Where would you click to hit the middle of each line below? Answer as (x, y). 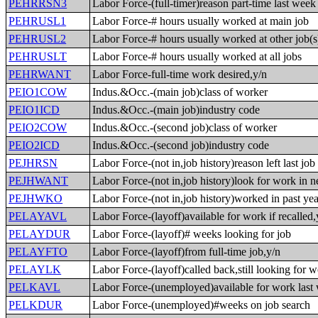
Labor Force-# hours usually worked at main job (201, 21)
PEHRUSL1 (38, 21)
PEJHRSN (33, 163)
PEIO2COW (38, 127)
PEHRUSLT (38, 56)
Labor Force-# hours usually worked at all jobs (197, 56)
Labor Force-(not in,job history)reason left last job (204, 163)
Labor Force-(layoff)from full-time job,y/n (187, 252)
